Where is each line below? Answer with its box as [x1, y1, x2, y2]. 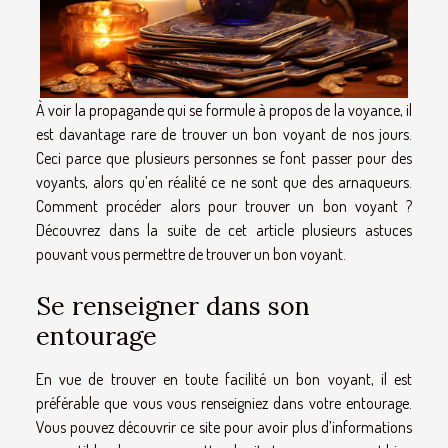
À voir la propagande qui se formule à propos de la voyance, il [36, 99, 412, 120]
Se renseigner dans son [36, 290, 310, 323]
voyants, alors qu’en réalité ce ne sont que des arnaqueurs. [36, 171, 412, 192]
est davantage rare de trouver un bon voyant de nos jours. [36, 123, 412, 144]
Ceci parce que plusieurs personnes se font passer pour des [36, 147, 412, 168]
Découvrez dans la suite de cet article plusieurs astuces [36, 219, 412, 240]
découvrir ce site [118, 417, 220, 438]
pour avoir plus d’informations [219, 417, 412, 438]
